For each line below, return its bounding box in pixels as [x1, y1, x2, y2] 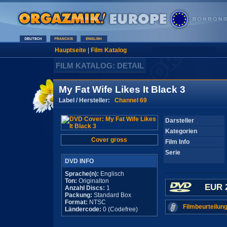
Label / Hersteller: [58, 96, 115, 104]
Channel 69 [114, 96, 147, 104]
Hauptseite [54, 47, 86, 54]
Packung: [64, 192, 92, 199]
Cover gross [91, 136, 127, 143]
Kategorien [165, 128, 197, 135]
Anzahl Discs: [64, 184, 106, 192]
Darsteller [165, 117, 194, 124]
